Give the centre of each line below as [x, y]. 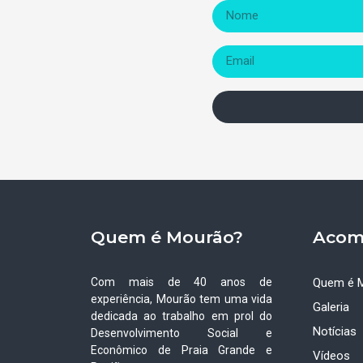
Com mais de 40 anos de [182, 282]
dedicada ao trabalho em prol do [182, 316]
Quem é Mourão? [167, 237]
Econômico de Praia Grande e [182, 350]
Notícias [335, 331]
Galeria [331, 307]
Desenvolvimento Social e [182, 333]
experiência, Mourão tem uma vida [182, 299]
